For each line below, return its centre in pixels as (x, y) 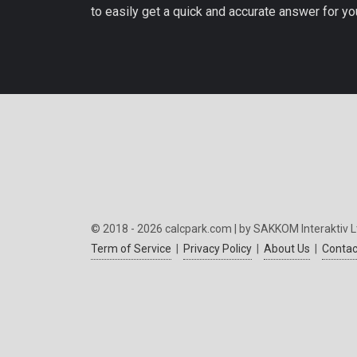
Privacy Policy (218, 248)
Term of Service (131, 248)
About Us (287, 248)
